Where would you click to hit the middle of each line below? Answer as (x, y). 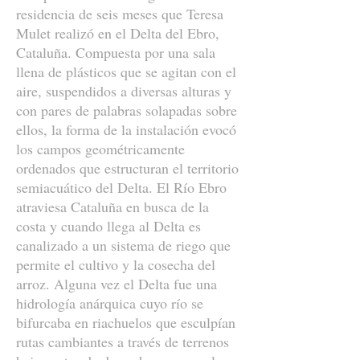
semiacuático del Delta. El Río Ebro (121, 187)
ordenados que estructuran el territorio (127, 168)
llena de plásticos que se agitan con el (126, 72)
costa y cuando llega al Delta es (108, 226)
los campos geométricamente (100, 149)
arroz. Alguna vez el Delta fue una (117, 284)
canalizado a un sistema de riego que (123, 245)
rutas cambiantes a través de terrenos (123, 342)
